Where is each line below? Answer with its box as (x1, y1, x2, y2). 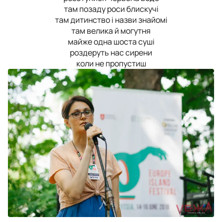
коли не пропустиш (76, 57, 146, 69)
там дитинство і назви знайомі (55, 14, 167, 25)
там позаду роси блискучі (63, 3, 159, 14)
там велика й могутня (71, 25, 151, 36)
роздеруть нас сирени (70, 47, 152, 58)
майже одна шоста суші (67, 36, 155, 47)
